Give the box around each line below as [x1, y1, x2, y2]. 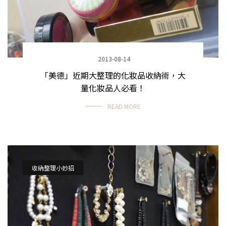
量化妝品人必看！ [81, 82, 145, 94]
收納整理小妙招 [32, 163, 74, 172]
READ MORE [107, 102, 141, 111]
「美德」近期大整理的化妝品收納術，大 [40, 69, 186, 82]
